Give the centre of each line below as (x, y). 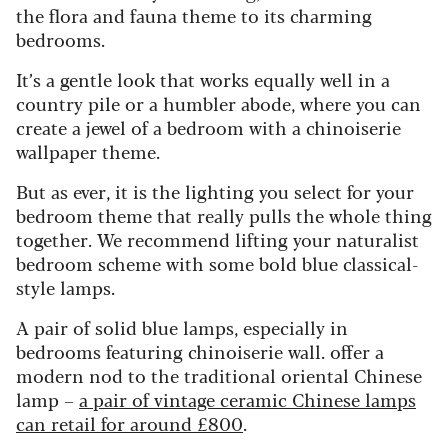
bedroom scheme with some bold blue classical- (217, 262)
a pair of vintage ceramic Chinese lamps (247, 398)
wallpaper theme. (88, 150)
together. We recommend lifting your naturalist (217, 238)
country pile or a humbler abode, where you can (218, 102)
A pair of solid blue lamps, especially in (182, 326)
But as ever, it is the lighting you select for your (215, 190)
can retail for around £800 (129, 422)
